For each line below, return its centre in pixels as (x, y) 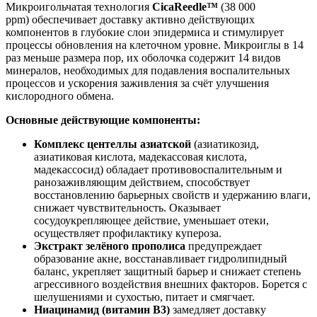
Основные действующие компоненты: (104, 120)
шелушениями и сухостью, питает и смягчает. (144, 297)
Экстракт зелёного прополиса (110, 246)
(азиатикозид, (225, 144)
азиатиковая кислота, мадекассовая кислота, (140, 157)
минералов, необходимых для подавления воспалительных (148, 71)
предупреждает (224, 246)
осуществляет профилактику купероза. (128, 234)
